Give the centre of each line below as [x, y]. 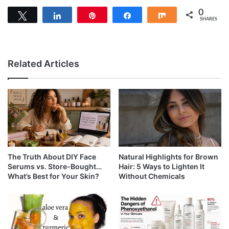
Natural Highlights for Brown [168, 157]
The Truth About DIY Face [52, 157]
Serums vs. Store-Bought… [55, 167]
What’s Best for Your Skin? [53, 176]
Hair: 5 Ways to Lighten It [162, 167]
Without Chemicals [152, 176]
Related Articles [43, 63]
